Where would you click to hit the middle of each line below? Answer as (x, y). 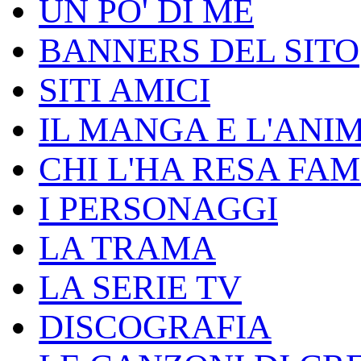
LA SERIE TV (140, 287)
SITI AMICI (124, 90)
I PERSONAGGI (158, 208)
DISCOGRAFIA (155, 327)
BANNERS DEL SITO (199, 50)
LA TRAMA (127, 248)
